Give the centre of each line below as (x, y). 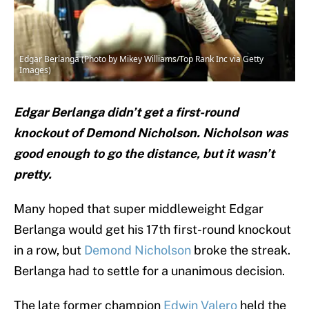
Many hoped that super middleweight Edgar (139, 209)
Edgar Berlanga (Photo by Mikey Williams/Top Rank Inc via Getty (141, 59)
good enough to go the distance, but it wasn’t (144, 154)
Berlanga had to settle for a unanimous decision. (149, 271)
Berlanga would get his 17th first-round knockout (152, 230)
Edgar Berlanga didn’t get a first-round (126, 112)
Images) (35, 70)
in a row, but (49, 250)
